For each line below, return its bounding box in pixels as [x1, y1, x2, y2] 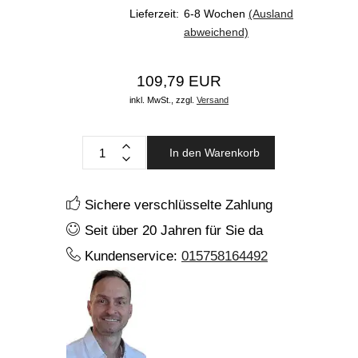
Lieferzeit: [129, 7, 179, 21]
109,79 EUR [137, 73, 221, 90]
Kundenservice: [81, 248, 181, 265]
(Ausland [249, 7, 293, 21]
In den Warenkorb [169, 145, 260, 159]
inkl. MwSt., [129, 95, 173, 105]
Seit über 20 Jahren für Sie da [81, 222, 263, 239]
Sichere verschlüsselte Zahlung [81, 197, 272, 213]
